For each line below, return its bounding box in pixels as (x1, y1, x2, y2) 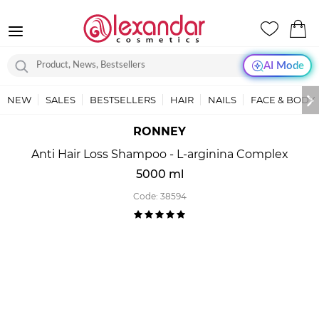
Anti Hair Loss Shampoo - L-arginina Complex (31, 147, 288, 161)
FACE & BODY (251, 94, 315, 105)
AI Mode (263, 60, 304, 71)
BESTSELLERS (90, 94, 156, 105)
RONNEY (133, 125, 186, 138)
